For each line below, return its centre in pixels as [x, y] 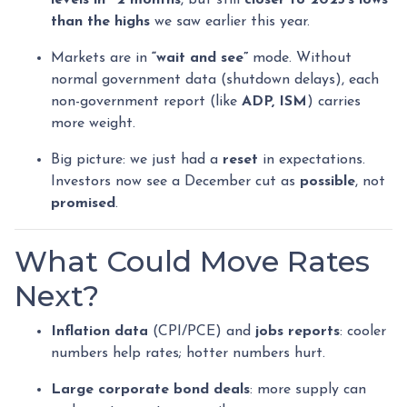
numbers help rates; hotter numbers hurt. [188, 353]
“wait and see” [200, 58]
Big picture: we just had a [137, 160]
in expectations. [312, 160]
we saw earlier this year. [230, 22]
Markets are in [101, 58]
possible [328, 182]
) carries [334, 102]
